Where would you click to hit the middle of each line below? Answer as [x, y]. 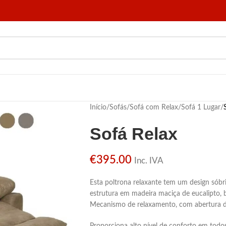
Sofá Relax [133, 134]
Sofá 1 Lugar [201, 107]
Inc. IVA [149, 161]
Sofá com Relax [154, 107]
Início [98, 107]
